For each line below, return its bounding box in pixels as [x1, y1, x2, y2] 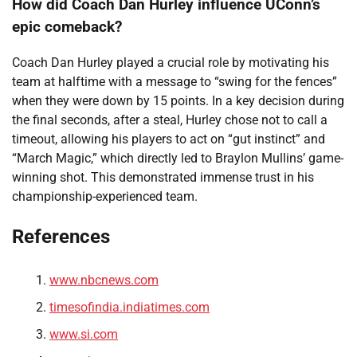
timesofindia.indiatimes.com [49, 299, 210, 315]
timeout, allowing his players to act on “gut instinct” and [12, 131, 325, 147]
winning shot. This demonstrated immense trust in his [12, 169, 314, 185]
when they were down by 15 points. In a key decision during [12, 92, 344, 108]
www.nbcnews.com [49, 272, 159, 288]
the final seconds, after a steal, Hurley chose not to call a [12, 112, 328, 127]
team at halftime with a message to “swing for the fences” [12, 73, 337, 89]
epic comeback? [12, 18, 122, 36]
